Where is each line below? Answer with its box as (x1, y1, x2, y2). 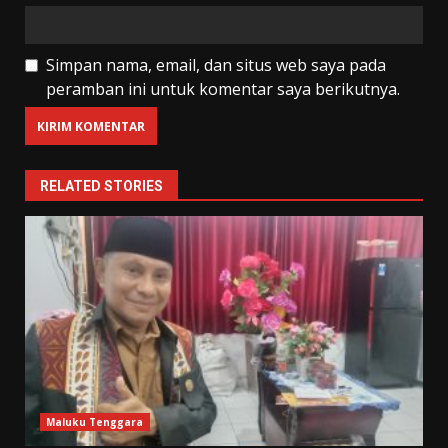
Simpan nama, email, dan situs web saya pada (46, 54, 386, 77)
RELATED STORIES (40, 178, 163, 195)
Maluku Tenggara (46, 415, 144, 430)
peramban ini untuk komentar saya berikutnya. (46, 78, 400, 101)
